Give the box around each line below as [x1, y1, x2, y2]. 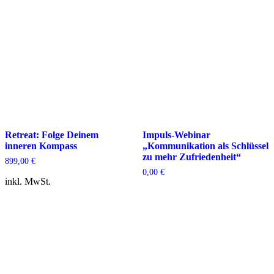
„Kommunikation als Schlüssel [142, 140, 268, 151]
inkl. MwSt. [5, 176, 51, 187]
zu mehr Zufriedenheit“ [142, 151, 241, 162]
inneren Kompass [5, 140, 77, 151]
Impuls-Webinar [142, 129, 210, 140]
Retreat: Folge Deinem [5, 129, 98, 140]
